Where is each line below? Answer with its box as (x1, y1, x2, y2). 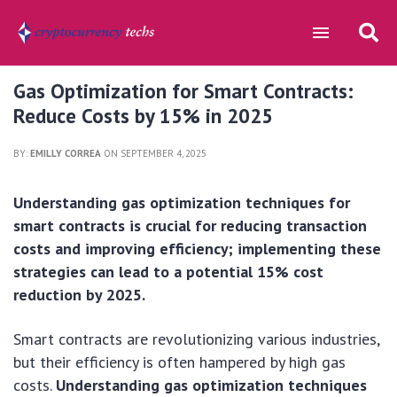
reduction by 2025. (13, 284, 145, 305)
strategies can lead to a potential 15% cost (13, 261, 323, 282)
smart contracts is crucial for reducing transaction (13, 215, 367, 236)
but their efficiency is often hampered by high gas (13, 352, 346, 372)
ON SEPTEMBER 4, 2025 (101, 147, 206, 160)
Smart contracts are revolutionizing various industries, (13, 329, 379, 349)
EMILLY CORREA (30, 147, 101, 160)
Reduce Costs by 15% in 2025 (13, 103, 273, 128)
